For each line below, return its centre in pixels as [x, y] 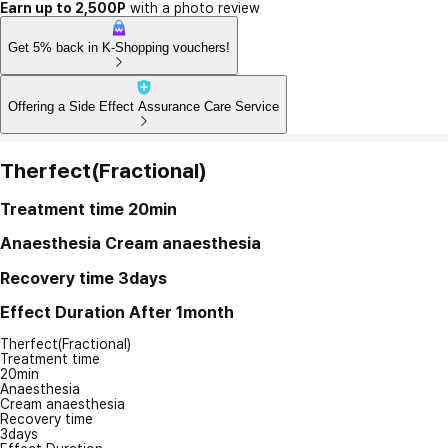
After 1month [181, 311]
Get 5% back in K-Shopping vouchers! [119, 47]
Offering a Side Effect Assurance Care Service [143, 106]
